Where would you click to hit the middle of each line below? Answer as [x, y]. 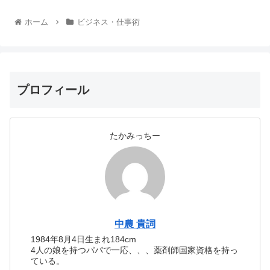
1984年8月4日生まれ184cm [84, 240]
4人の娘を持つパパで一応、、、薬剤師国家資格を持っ [135, 250]
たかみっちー [135, 136]
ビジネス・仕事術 [108, 22]
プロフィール [53, 90]
